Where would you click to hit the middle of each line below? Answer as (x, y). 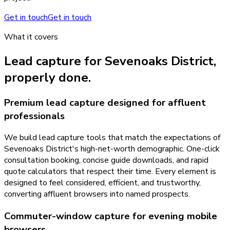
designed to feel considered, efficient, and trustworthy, (102, 183)
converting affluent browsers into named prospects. (97, 194)
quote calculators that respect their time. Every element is (110, 172)
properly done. (47, 77)
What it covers (31, 37)
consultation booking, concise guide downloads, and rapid (106, 160)
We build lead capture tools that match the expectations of (112, 138)
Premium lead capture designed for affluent (105, 102)
